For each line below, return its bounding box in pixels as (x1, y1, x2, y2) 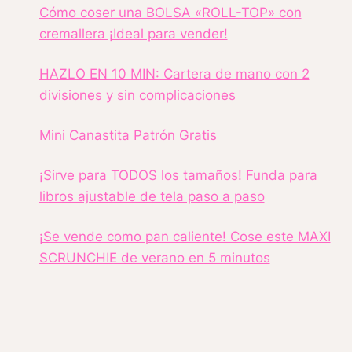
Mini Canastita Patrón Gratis (38, 126, 217, 143)
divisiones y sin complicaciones (38, 86, 236, 103)
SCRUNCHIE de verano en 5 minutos (38, 249, 270, 266)
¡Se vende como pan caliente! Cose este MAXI (38, 228, 331, 244)
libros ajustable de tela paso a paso (38, 188, 265, 204)
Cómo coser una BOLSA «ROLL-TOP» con (38, 4, 302, 20)
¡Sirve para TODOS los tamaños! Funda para (38, 167, 317, 183)
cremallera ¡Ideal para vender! (38, 25, 228, 42)
